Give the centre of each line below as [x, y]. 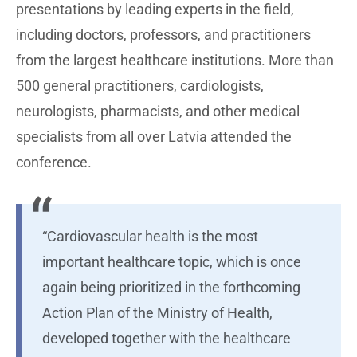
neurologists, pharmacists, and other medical [158, 111]
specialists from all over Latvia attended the [154, 137]
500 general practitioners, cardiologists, [140, 86]
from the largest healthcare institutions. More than [175, 60]
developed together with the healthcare [167, 338]
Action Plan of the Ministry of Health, [157, 313]
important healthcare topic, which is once [172, 262]
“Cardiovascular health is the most [150, 236]
